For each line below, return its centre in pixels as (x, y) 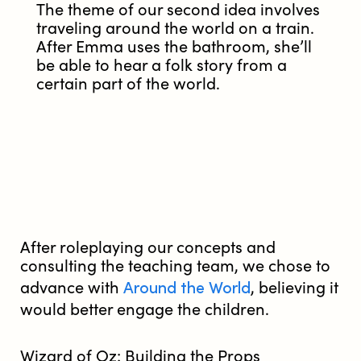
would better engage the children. (145, 310)
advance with (72, 288)
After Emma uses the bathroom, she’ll (174, 48)
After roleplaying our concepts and (148, 248)
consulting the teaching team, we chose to (175, 267)
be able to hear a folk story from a (162, 66)
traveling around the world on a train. (175, 29)
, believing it (295, 288)
